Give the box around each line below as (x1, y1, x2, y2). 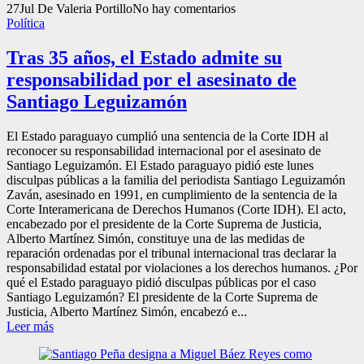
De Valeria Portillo (37, 2, 132, 16)
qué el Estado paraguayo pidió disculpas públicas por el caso (6, 275, 316, 290)
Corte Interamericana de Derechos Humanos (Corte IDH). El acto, (6, 202, 346, 217)
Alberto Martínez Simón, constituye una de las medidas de (6, 232, 305, 246)
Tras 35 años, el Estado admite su (6, 47, 282, 69)
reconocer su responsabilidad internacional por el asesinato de (6, 144, 321, 158)
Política (6, 16, 45, 31)
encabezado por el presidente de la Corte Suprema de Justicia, (6, 217, 322, 232)
